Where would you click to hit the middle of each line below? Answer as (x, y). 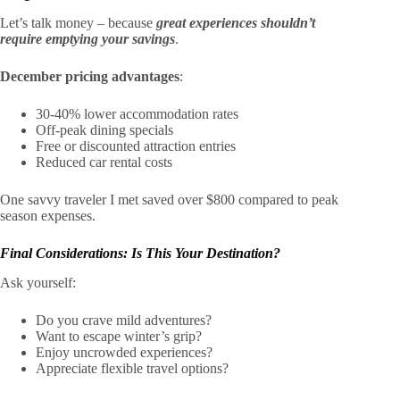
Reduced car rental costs (104, 162)
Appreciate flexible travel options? (132, 368)
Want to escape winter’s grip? (119, 336)
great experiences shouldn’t (236, 23)
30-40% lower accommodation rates (137, 114)
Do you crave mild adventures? (124, 320)
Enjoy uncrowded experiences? (124, 352)
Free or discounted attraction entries (136, 146)
